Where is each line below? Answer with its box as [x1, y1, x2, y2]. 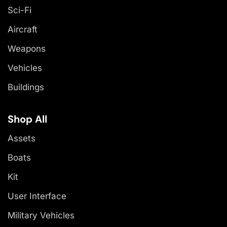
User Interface [8, 191, 66, 201]
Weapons [8, 43, 46, 54]
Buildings [8, 82, 44, 92]
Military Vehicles [8, 210, 74, 220]
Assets [8, 133, 35, 143]
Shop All [8, 112, 47, 126]
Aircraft [8, 24, 37, 34]
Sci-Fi [8, 5, 31, 15]
